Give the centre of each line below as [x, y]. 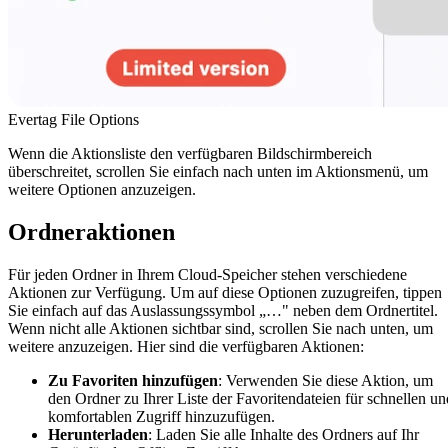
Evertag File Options [73, 119]
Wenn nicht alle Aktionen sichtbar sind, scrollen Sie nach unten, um [220, 328]
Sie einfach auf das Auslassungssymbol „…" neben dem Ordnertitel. [223, 310]
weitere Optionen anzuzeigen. [102, 189]
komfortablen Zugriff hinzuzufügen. [161, 416]
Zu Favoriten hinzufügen [133, 380]
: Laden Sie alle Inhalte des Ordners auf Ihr [283, 434]
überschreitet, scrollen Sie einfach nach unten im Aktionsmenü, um [218, 171]
